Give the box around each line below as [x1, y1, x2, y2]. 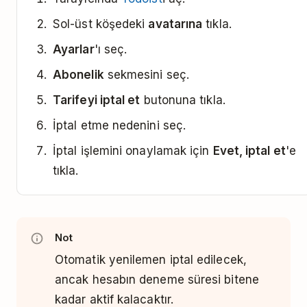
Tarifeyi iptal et [53, 93, 140, 107]
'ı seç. [94, 42, 127, 56]
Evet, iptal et [212, 144, 286, 158]
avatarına [148, 17, 203, 31]
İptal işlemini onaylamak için [53, 144, 213, 158]
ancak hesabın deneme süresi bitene [55, 273, 259, 286]
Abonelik [53, 68, 104, 82]
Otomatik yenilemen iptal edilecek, [55, 253, 247, 267]
